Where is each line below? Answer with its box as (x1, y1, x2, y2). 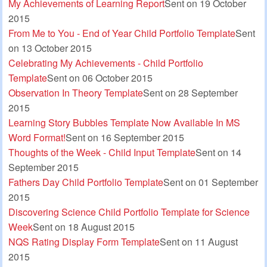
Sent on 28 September (143, 85, 238, 100)
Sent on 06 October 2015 (47, 70, 153, 85)
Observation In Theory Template (8, 85, 143, 100)
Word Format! (8, 130, 66, 144)
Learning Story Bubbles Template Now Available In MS (8, 115, 240, 129)
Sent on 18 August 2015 (33, 219, 135, 234)
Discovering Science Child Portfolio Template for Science (8, 204, 250, 219)
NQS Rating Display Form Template (8, 234, 160, 249)
